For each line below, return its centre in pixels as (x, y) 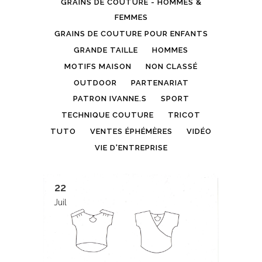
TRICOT (184, 115)
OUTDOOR (95, 82)
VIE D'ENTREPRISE (131, 148)
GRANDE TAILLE (106, 50)
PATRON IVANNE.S (110, 99)
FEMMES (131, 18)
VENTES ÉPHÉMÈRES (131, 132)
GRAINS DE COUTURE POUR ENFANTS (131, 34)
